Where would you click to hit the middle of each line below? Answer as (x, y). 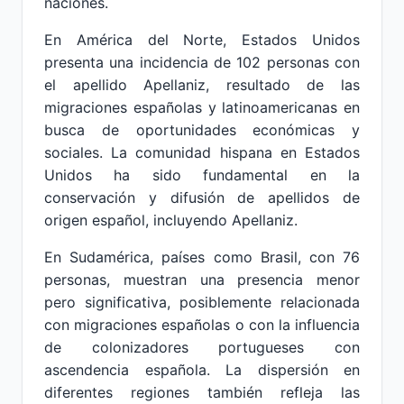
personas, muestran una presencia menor (202, 280)
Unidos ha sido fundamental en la (202, 175)
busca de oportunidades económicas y (202, 130)
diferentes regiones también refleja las (202, 392)
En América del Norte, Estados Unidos (202, 40)
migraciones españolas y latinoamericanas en (202, 107)
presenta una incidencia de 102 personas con (202, 62)
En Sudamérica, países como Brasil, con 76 (202, 257)
